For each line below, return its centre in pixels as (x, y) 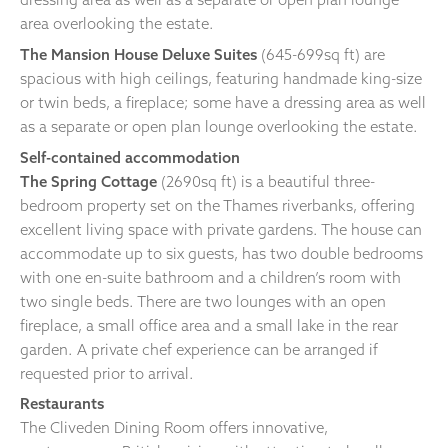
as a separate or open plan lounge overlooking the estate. (219, 126)
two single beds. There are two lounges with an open (203, 301)
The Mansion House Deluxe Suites (138, 54)
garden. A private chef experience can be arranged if (199, 349)
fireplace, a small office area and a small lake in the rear (209, 325)
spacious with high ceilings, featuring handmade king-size (221, 78)
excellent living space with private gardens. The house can (221, 229)
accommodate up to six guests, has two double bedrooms (221, 253)
